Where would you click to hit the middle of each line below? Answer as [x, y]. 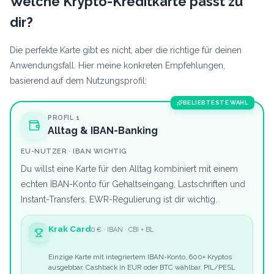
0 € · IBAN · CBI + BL [122, 230]
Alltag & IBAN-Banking [103, 131]
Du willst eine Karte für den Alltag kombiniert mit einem [129, 169]
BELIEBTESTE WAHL [216, 103]
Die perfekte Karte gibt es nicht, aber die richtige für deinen [126, 50]
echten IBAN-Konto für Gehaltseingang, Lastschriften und [133, 184]
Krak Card [70, 229]
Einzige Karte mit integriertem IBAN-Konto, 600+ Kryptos [140, 257]
